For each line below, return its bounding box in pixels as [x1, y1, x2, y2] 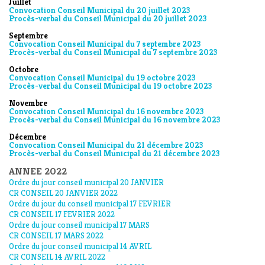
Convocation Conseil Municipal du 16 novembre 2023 [9, 106, 203, 117]
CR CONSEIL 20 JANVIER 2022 [9, 188, 118, 198]
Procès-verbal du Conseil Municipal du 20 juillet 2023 [9, 13, 206, 24]
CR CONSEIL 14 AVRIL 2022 [9, 251, 105, 262]
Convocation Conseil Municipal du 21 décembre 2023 [9, 140, 203, 150]
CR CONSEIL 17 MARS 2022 [9, 230, 104, 241]
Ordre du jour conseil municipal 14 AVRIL [9, 241, 151, 251]
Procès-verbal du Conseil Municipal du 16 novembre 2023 [9, 114, 220, 125]
